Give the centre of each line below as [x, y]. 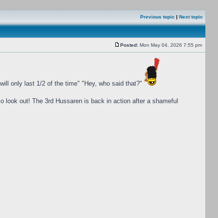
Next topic [191, 17]
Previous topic [157, 17]
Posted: [129, 45]
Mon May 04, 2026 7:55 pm [171, 45]
